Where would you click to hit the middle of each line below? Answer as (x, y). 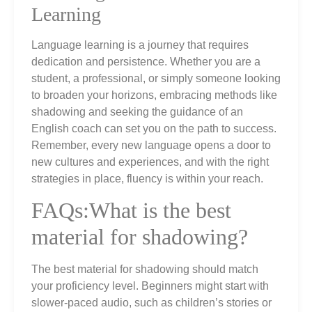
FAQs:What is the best (131, 211)
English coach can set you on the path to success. (154, 128)
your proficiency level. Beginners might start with (150, 286)
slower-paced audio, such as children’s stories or (151, 303)
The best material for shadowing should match (145, 270)
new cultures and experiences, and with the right (150, 162)
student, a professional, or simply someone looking (156, 78)
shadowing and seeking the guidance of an (137, 111)
